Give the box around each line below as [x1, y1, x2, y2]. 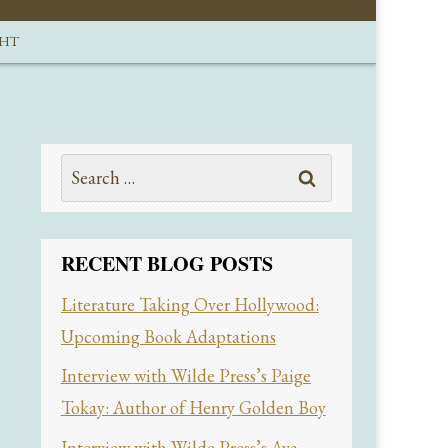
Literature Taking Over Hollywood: [60, 293, 319, 317]
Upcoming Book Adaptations [60, 325, 276, 349]
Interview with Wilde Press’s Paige [60, 364, 311, 388]
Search [59, 156, 109, 180]
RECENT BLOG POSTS [60, 249, 273, 279]
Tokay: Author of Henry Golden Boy [60, 396, 326, 420]
